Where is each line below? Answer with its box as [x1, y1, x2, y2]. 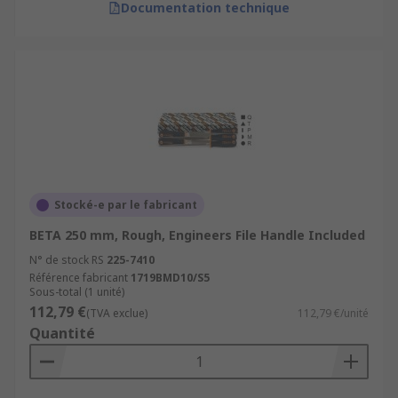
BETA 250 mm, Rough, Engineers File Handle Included [29, 227, 365, 243]
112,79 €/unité [298, 306, 369, 321]
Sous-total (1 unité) [29, 284, 124, 299]
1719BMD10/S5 [131, 270, 210, 285]
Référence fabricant [29, 270, 128, 285]
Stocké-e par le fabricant [54, 197, 197, 212]
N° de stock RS [29, 252, 104, 267]
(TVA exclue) [86, 306, 147, 321]
